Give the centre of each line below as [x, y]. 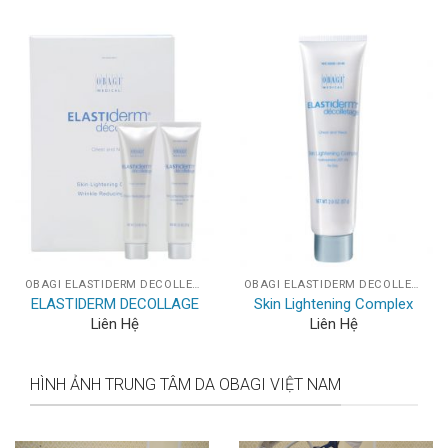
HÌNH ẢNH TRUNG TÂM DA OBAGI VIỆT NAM [185, 384]
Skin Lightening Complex [333, 303]
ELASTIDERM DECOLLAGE [114, 303]
